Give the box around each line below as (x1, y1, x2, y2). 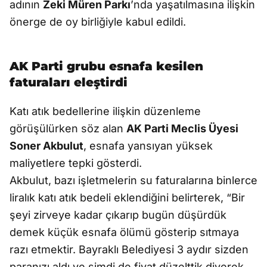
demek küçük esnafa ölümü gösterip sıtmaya (10, 226, 239, 238)
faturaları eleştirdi (10, 75, 128, 89)
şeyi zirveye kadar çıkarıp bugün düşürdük (10, 209, 226, 221)
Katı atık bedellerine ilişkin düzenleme (10, 105, 201, 117)
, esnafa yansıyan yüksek (83, 139, 213, 152)
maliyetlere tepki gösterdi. (10, 157, 142, 169)
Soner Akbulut (10, 139, 83, 152)
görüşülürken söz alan (10, 122, 126, 135)
